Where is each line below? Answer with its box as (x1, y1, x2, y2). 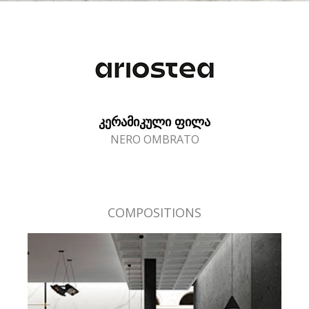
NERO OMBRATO (110, 132, 199, 147)
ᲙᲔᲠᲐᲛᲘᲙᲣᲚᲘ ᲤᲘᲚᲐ (99, 113, 210, 130)
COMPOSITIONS (108, 204, 201, 221)
